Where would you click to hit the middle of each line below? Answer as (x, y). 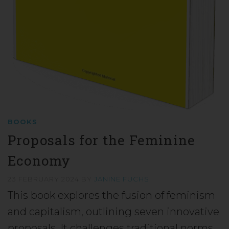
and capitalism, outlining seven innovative (113, 211)
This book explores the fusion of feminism (111, 195)
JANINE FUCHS (122, 179)
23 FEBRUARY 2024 (44, 179)
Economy (39, 160)
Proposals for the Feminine (102, 140)
